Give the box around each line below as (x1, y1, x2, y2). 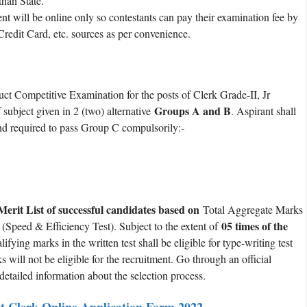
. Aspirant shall (231, 103, 296, 118)
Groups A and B (154, 102, 231, 119)
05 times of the (221, 217, 288, 234)
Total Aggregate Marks (199, 201, 303, 217)
